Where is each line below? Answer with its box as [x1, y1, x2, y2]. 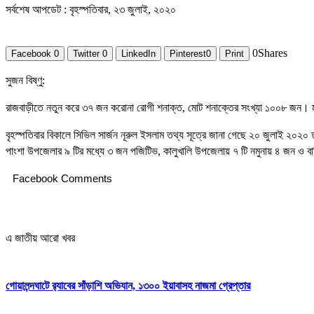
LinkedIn [121, 48, 156, 60]
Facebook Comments [13, 172, 112, 185]
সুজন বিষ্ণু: [6, 74, 45, 87]
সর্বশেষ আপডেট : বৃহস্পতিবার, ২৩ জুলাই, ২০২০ [6, 4, 176, 16]
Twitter [73, 48, 100, 60]
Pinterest [170, 48, 206, 60]
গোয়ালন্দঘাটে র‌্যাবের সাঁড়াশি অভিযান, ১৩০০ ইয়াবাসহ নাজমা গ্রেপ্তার [6, 279, 250, 292]
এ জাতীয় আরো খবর [6, 232, 75, 245]
